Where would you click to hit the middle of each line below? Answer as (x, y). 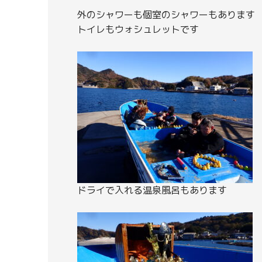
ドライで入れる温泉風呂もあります (152, 190)
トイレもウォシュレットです (138, 29)
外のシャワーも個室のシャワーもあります (166, 14)
